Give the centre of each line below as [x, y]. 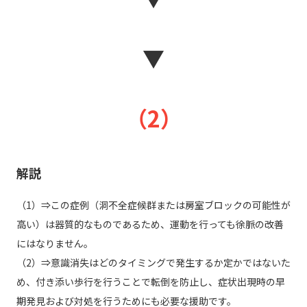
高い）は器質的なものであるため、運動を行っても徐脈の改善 [150, 224]
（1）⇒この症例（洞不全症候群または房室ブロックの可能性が [153, 205]
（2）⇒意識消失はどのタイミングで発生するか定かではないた [153, 263]
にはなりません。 [54, 244]
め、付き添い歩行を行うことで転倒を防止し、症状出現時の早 [150, 282]
